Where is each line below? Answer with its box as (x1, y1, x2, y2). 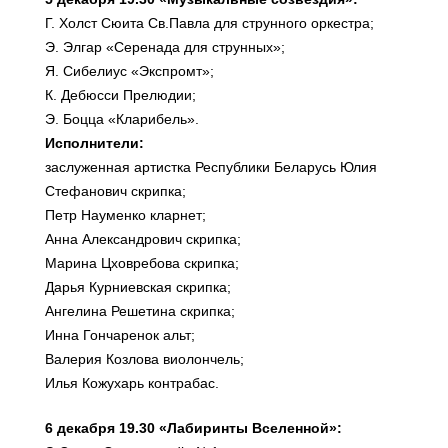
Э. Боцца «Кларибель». (45, 111, 199, 127)
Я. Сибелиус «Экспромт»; (45, 63, 214, 79)
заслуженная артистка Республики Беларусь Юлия (45, 159, 377, 175)
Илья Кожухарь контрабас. (45, 375, 219, 391)
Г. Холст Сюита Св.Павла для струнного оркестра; (45, 15, 374, 31)
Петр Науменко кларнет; (45, 207, 206, 223)
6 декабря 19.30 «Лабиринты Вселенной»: (45, 420, 342, 436)
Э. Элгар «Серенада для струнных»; (45, 39, 285, 55)
